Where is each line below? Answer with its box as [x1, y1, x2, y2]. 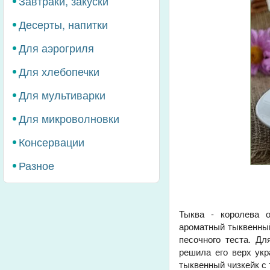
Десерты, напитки [19, 16, 108, 32]
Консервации [19, 134, 84, 149]
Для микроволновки [19, 110, 119, 126]
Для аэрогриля [19, 40, 94, 55]
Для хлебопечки [19, 63, 99, 79]
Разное [19, 157, 54, 173]
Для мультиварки [19, 87, 105, 102]
